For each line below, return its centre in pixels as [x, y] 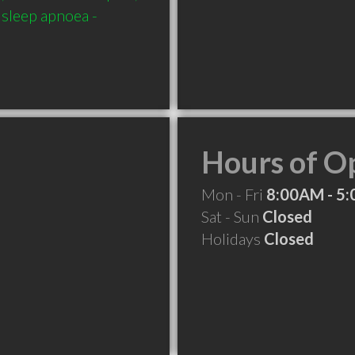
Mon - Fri [234, 194]
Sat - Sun [232, 216]
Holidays [233, 239]
